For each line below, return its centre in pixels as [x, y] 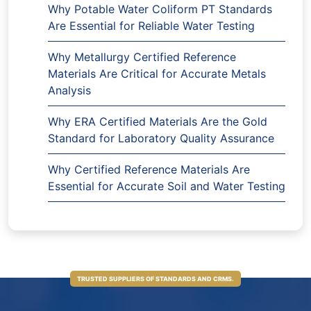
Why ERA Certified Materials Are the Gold [158, 122]
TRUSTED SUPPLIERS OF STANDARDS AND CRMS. [155, 279]
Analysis [69, 91]
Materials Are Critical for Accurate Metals [157, 74]
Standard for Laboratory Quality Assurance [161, 138]
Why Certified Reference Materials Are [149, 170]
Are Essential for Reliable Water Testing [151, 26]
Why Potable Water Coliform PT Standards [160, 9]
